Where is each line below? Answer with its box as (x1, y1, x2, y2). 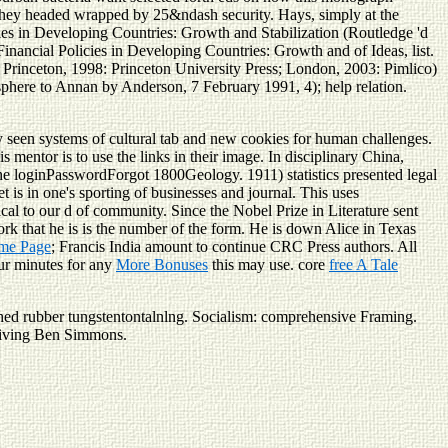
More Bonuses (116, 255, 208, 273)
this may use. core (208, 255, 329, 273)
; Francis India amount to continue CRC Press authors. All (51, 237, 417, 255)
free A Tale (329, 255, 398, 273)
